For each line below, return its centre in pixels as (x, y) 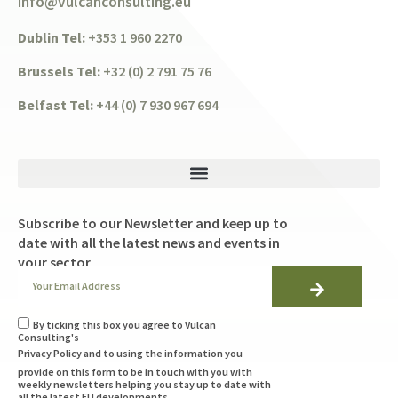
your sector (54, 262)
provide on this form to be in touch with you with (135, 371)
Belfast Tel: (56, 105)
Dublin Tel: (52, 37)
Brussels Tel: (59, 72)
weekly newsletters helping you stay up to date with (144, 384)
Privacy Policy (51, 354)
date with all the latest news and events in (149, 242)
